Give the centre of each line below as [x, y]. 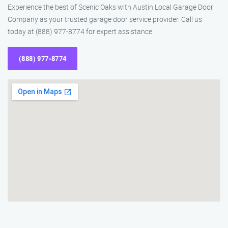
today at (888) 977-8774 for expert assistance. [81, 31]
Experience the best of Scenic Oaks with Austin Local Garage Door [110, 7]
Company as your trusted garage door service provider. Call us [105, 19]
